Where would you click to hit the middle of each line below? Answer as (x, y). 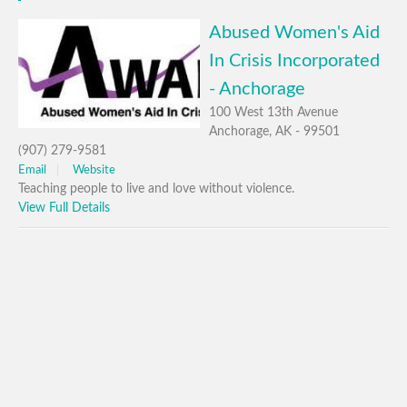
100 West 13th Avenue (273, 113)
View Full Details (64, 208)
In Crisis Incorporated (294, 61)
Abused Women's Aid (294, 33)
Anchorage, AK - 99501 (274, 132)
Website (94, 170)
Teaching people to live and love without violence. (156, 189)
